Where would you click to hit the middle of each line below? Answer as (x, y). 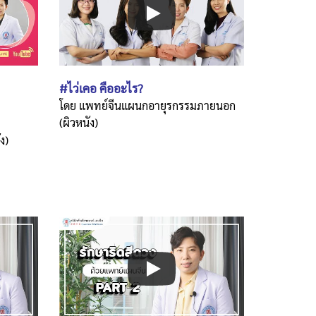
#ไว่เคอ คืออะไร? (101, 89)
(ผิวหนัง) (78, 123)
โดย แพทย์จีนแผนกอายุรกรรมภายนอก (147, 106)
